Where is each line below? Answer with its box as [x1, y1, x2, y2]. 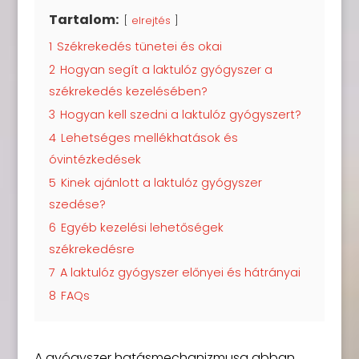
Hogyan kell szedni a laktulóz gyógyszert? [59, 106, 301, 123]
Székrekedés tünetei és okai [56, 38, 222, 54]
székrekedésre [48, 240, 135, 257]
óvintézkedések [48, 151, 141, 167]
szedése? [48, 196, 106, 212]
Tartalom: [48, 10, 121, 29]
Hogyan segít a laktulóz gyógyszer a [59, 61, 272, 78]
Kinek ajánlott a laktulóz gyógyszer [60, 174, 262, 191]
